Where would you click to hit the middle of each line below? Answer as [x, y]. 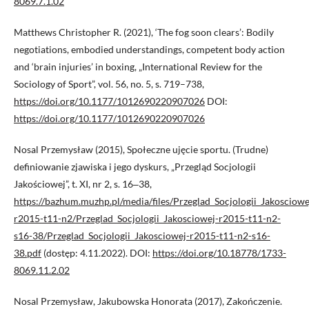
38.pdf [28, 253]
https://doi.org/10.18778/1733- [219, 253]
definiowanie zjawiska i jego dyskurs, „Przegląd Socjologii [135, 167]
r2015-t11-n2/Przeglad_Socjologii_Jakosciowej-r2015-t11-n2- [147, 219]
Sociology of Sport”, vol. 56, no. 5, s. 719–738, [109, 84]
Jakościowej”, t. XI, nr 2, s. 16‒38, [83, 184]
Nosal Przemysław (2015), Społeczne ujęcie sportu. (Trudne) [141, 150]
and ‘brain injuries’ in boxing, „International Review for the [138, 67]
